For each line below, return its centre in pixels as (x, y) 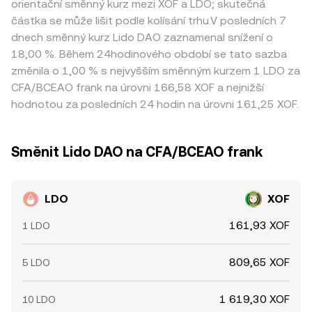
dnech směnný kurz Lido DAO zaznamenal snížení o (142, 37)
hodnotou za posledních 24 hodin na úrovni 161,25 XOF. (155, 104)
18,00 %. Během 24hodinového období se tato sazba (149, 54)
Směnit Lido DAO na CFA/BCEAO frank (137, 152)
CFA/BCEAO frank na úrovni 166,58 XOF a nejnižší (138, 87)
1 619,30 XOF (255, 299)
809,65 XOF (259, 262)
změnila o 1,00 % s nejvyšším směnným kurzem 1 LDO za (156, 71)
